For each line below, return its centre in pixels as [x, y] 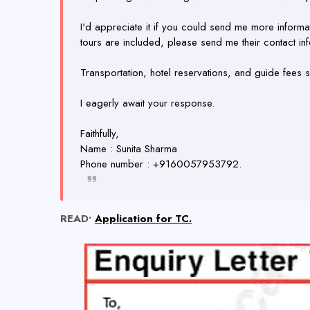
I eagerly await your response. [147, 103]
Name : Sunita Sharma [129, 149]
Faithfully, [101, 134]
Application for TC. [143, 219]
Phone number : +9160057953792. [161, 164]
